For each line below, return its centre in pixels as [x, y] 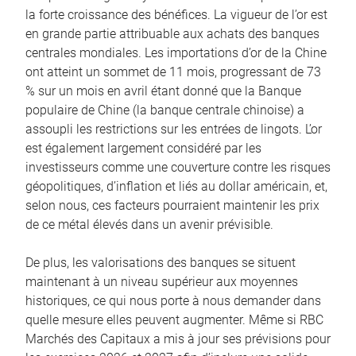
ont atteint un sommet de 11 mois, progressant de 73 [173, 72]
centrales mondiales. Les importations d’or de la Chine [176, 52]
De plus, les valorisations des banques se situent [161, 262]
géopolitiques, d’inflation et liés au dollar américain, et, [176, 186]
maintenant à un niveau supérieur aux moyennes [162, 281]
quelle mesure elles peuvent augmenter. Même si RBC [174, 319]
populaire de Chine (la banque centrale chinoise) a [165, 110]
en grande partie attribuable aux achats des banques [172, 33]
